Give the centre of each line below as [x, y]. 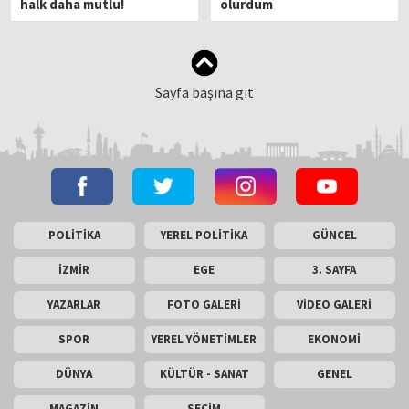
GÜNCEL [334, 236]
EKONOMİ [335, 340]
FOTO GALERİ [204, 305]
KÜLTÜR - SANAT [204, 374]
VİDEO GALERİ [335, 305]
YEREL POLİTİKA [204, 236]
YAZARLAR [74, 305]
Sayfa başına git [204, 93]
